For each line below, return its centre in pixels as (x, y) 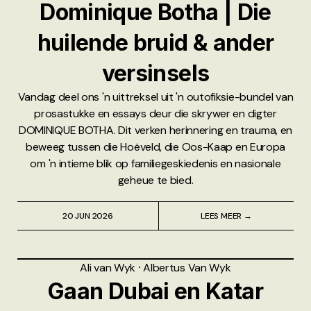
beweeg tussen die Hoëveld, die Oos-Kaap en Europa (155, 147)
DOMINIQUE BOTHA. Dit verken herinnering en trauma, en (155, 131)
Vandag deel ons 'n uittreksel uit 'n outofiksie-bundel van (155, 97)
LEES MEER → (226, 216)
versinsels (155, 74)
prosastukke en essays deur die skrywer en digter (155, 114)
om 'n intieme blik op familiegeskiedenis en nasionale (155, 164)
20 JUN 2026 (88, 216)
